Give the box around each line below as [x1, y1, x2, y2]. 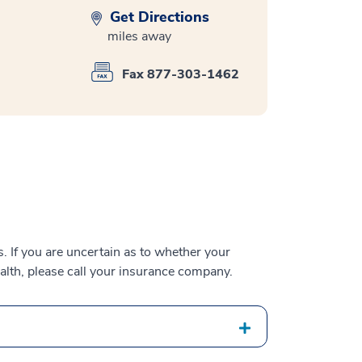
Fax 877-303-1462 [122, 65, 239, 84]
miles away [107, 27, 171, 46]
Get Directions [106, 7, 209, 27]
